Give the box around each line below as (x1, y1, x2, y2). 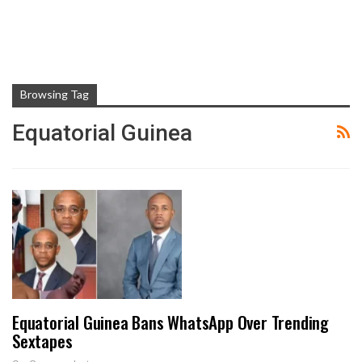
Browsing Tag (20, 87, 89, 101)
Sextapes (12, 327, 73, 353)
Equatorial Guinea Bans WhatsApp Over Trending (12, 309, 329, 335)
